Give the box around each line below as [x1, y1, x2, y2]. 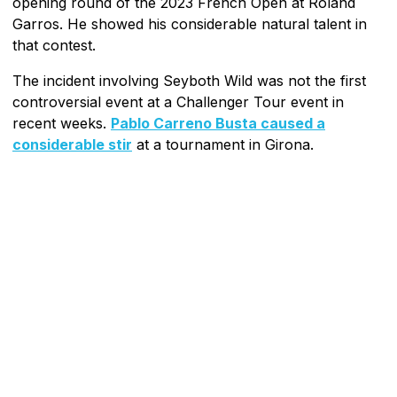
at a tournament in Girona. [132, 135, 314, 153]
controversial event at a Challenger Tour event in [12, 92, 344, 111]
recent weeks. [12, 113, 111, 132]
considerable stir [12, 135, 132, 153]
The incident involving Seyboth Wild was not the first [12, 71, 366, 90]
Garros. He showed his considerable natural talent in [12, 14, 367, 33]
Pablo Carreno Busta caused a [111, 113, 325, 132]
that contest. [12, 35, 96, 54]
